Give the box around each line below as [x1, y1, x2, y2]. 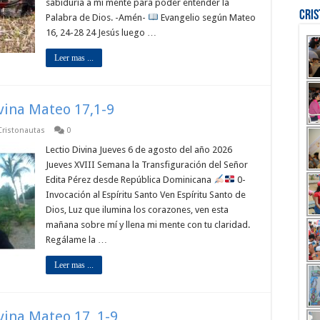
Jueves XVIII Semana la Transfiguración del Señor [46, 159, 248, 170]
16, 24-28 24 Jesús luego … [46, 27, 156, 38]
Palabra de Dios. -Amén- [46, 12, 148, 23]
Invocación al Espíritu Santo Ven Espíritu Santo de [46, 189, 246, 200]
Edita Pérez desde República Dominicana [46, 174, 214, 185]
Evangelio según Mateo [158, 12, 256, 23]
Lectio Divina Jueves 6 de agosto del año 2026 [46, 144, 232, 155]
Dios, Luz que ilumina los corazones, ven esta [46, 204, 229, 215]
